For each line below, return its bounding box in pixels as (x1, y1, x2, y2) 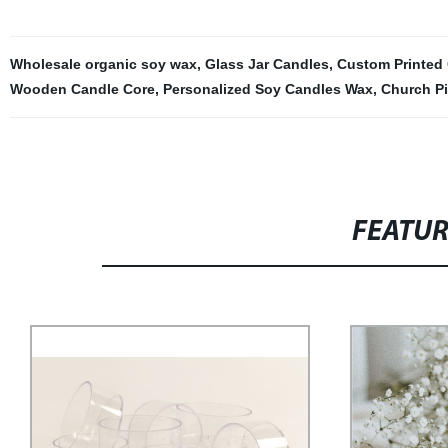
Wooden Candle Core (9, 81, 155, 97)
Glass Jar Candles (204, 56, 329, 72)
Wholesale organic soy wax (9, 56, 197, 72)
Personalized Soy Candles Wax (162, 81, 373, 97)
